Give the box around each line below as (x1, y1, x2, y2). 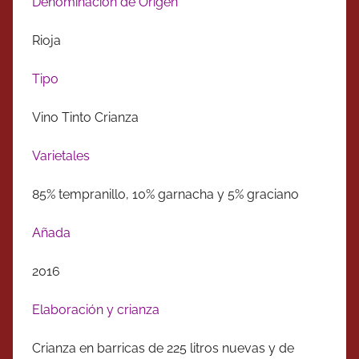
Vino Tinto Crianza (32, 109, 139, 125)
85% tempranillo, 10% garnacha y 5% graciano (32, 186, 299, 202)
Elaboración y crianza (32, 301, 159, 317)
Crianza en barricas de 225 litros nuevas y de (32, 340, 294, 356)
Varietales (32, 147, 90, 163)
